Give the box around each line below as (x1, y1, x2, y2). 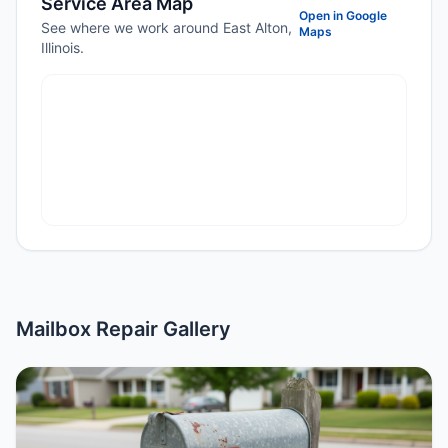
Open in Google (299, 8, 388, 23)
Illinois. (41, 39, 84, 56)
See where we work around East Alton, (41, 19, 292, 36)
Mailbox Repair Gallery (16, 317, 231, 341)
